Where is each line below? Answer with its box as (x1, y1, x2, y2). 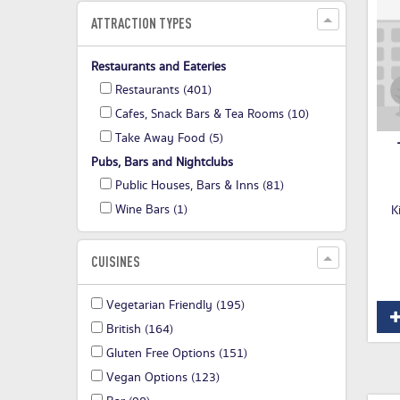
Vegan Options (106, 369, 187, 387)
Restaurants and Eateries (91, 58, 226, 77)
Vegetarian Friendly (106, 296, 212, 315)
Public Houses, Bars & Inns (115, 177, 259, 196)
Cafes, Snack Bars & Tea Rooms (115, 105, 284, 124)
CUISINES (91, 254, 140, 271)
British (106, 321, 141, 339)
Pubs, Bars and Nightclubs (91, 154, 233, 172)
